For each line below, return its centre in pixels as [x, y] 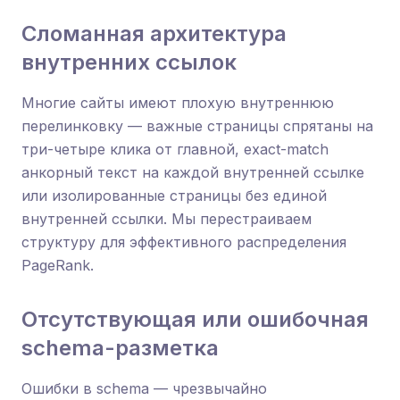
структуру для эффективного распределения [184, 242]
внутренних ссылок [129, 62]
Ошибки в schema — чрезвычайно [144, 388]
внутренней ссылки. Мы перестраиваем [167, 219]
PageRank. [58, 265]
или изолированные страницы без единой [174, 196]
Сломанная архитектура [154, 33]
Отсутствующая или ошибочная [195, 319]
